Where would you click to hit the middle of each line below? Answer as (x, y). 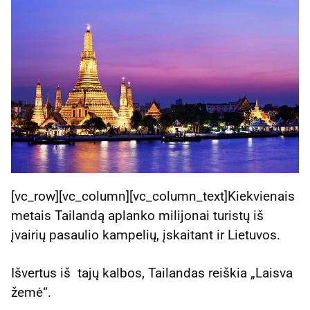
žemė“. (31, 293)
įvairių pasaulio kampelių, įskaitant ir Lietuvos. (146, 235)
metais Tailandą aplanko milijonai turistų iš (137, 216)
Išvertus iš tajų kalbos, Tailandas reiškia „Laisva (152, 273)
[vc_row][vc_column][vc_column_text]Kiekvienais (153, 197)
